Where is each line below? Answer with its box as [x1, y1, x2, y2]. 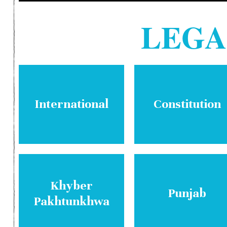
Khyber [50, 177, 93, 193]
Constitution [153, 96, 221, 112]
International [34, 96, 108, 112]
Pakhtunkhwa [33, 193, 109, 209]
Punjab [168, 185, 206, 201]
